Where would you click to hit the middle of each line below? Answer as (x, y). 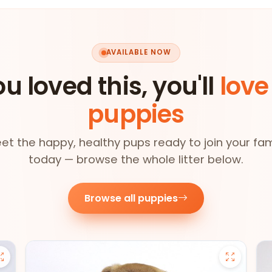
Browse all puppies (131, 198)
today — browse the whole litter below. (136, 159)
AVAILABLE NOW (138, 53)
